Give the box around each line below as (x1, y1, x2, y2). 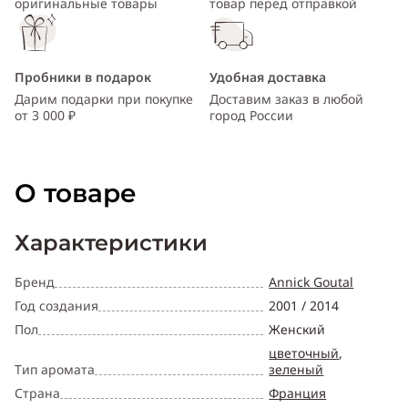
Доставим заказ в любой (209, 90, 363, 108)
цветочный (269, 344, 340, 362)
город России (209, 107, 293, 125)
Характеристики (15, 229, 208, 257)
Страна (15, 384, 60, 403)
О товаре (15, 178, 137, 209)
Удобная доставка (209, 68, 326, 87)
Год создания (15, 297, 98, 315)
